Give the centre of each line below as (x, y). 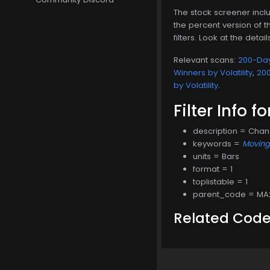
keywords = (218, 143)
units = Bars (216, 156)
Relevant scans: (206, 60)
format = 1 (213, 169)
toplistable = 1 (220, 181)
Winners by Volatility (213, 72)
